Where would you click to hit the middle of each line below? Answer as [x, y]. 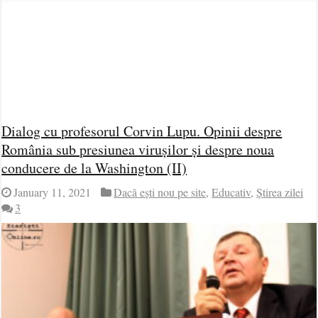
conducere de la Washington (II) [94, 168]
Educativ [231, 192]
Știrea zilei [280, 192]
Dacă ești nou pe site [160, 192]
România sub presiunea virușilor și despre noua [138, 149]
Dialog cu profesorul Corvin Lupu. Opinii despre [142, 131]
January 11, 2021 [53, 192]
